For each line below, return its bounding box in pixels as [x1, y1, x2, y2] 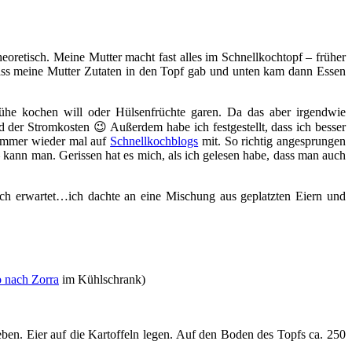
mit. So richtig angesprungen [198, 134, 346, 148]
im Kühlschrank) [59, 272, 145, 286]
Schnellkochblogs [110, 134, 199, 148]
